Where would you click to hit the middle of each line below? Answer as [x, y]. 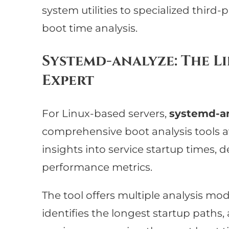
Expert [68, 81]
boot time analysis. [89, 28]
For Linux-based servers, [105, 114]
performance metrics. [97, 167]
